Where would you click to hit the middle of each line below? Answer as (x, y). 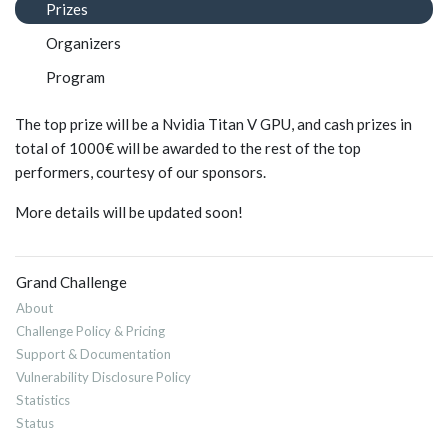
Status (35, 423)
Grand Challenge (71, 282)
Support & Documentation (93, 354)
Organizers (83, 43)
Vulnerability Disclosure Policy (103, 377)
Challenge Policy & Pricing (90, 331)
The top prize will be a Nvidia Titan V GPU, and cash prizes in (213, 124)
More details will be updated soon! (129, 212)
